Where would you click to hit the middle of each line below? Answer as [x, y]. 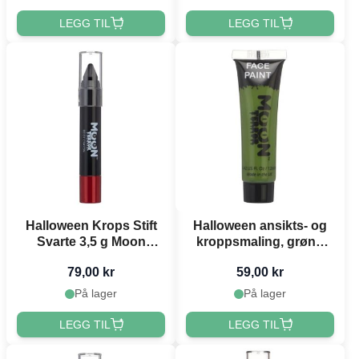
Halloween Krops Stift [91, 226]
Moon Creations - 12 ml [260, 258]
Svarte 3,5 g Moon [91, 242]
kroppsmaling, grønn [260, 242]
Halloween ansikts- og [260, 226]
